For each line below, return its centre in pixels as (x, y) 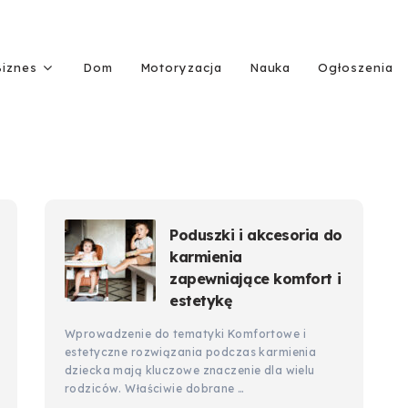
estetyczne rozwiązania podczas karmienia (191, 352)
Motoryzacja (181, 67)
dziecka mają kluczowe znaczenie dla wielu (190, 370)
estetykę (201, 301)
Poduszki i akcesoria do (256, 235)
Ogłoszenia (356, 67)
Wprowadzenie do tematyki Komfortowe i (185, 334)
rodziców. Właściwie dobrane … (155, 388)
